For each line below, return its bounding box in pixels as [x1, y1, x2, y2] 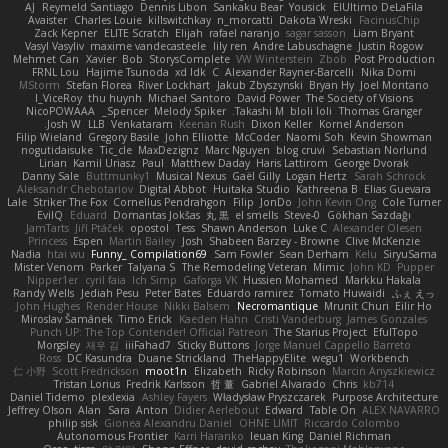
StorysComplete [149, 52, 230, 67]
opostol [130, 221, 170, 236]
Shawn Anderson [200, 221, 287, 236]
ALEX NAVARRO [361, 403, 440, 418]
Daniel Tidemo [10, 390, 86, 405]
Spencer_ [106, 104, 148, 119]
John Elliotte [165, 130, 229, 145]
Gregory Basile [88, 130, 160, 145]
